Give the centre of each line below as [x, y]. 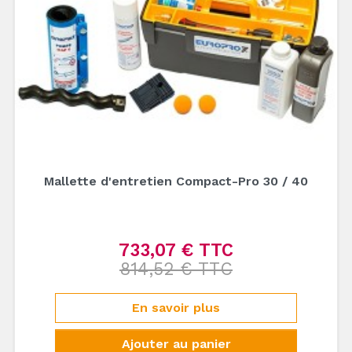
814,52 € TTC [176, 269]
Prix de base [270, 251]
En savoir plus [176, 308]
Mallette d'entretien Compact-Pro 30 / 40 [176, 181]
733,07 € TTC [176, 250]
